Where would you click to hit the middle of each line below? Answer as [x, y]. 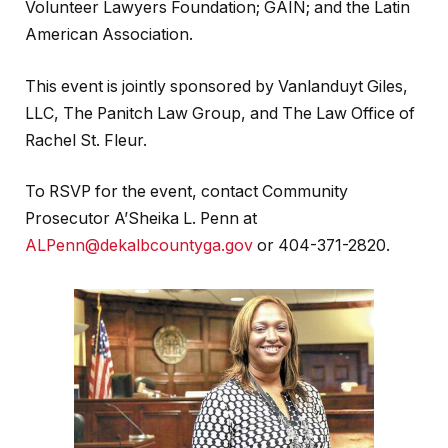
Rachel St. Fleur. [86, 140]
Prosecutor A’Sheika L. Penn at [141, 219]
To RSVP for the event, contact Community [186, 192]
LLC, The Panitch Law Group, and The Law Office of [220, 113]
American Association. [109, 35]
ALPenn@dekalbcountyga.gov [139, 246]
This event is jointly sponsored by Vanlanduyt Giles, [216, 86]
